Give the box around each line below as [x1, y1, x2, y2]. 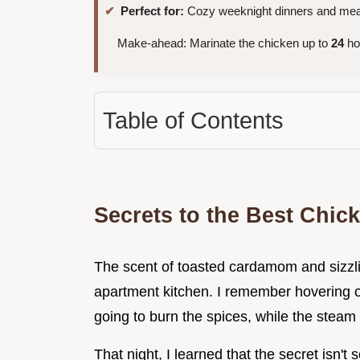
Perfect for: [121, 4, 184, 18]
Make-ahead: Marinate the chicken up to [117, 36, 331, 51]
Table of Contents [103, 108, 284, 134]
